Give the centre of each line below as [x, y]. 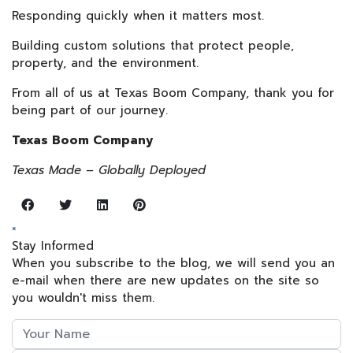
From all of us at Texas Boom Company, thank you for [173, 93]
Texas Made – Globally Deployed [109, 170]
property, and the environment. [105, 63]
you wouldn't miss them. [83, 297]
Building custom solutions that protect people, [153, 45]
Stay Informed [53, 245]
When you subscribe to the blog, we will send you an [173, 263]
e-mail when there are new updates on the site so [165, 280]
